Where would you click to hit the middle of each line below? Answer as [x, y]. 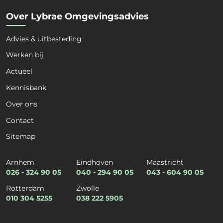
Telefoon [49, 190]
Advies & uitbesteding [44, 39]
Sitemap [21, 137]
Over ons [22, 104]
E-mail [45, 144]
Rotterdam [25, 188]
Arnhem [20, 163]
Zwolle [88, 188]
